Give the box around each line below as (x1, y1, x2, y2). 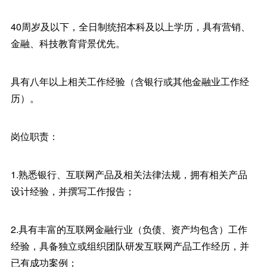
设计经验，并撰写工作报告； (10, 184, 135, 198)
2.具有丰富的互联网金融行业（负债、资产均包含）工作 (10, 222, 247, 236)
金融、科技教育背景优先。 (10, 36, 125, 50)
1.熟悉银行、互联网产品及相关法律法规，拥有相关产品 (10, 167, 247, 181)
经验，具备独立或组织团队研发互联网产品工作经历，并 (10, 239, 249, 253)
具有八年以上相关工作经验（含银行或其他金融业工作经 (10, 74, 249, 88)
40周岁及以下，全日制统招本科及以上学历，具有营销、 (10, 20, 250, 33)
